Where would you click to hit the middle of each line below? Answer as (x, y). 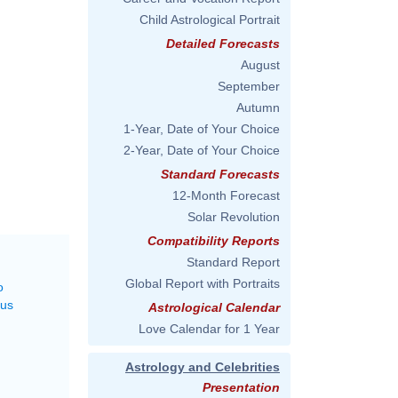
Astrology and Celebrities (203, 367)
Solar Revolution (234, 217)
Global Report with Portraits (203, 283)
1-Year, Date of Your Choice (202, 129)
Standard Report (233, 262)
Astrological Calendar (214, 307)
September (249, 86)
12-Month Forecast (226, 195)
